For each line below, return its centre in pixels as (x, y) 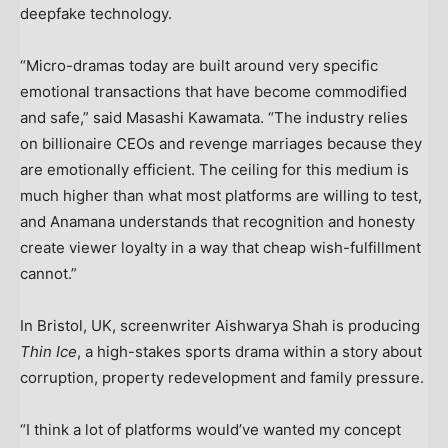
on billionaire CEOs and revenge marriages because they (221, 144)
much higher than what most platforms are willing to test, (221, 196)
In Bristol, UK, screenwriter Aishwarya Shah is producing (220, 326)
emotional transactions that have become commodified (213, 92)
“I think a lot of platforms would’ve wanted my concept (210, 430)
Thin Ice (48, 352)
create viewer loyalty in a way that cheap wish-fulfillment (220, 248)
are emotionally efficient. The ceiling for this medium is (214, 170)
